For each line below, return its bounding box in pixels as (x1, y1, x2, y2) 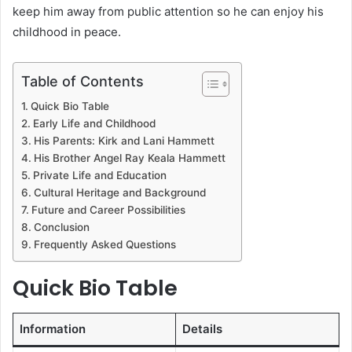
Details (181, 321, 222, 337)
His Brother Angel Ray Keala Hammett (33, 151, 225, 164)
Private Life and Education (32, 168, 167, 181)
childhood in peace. (13, 24, 121, 39)
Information (19, 321, 86, 337)
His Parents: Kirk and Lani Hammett (33, 134, 214, 147)
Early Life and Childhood (32, 116, 156, 130)
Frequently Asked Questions (33, 237, 176, 251)
